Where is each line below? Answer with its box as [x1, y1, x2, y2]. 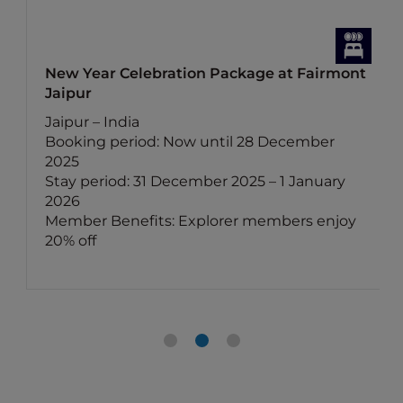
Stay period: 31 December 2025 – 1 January [45, 173, 346, 190]
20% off [45, 232, 97, 249]
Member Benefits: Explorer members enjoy [45, 212, 357, 229]
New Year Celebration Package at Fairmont [45, 65, 367, 82]
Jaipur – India [45, 113, 140, 130]
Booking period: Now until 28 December [45, 133, 336, 150]
